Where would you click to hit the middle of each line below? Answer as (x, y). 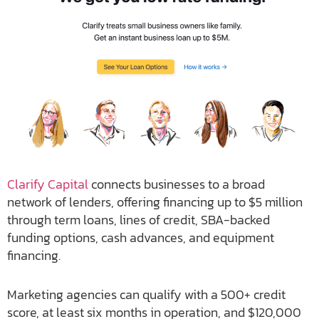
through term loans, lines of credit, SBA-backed (138, 220)
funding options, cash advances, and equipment (141, 238)
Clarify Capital (48, 184)
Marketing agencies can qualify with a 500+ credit (146, 295)
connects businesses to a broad (177, 184)
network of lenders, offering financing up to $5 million (155, 202)
